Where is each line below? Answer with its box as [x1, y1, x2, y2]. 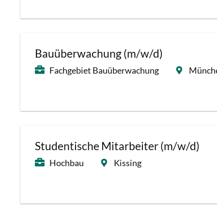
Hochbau [49, 157, 84, 168]
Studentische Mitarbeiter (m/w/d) [35, 139, 200, 153]
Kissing [114, 157, 141, 168]
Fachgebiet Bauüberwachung [49, 65, 159, 76]
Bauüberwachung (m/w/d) [35, 47, 163, 60]
